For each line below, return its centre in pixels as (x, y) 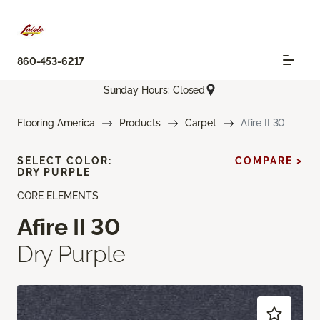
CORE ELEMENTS (58, 196)
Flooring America (56, 123)
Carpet (200, 123)
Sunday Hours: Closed (154, 90)
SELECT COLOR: (65, 161)
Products (140, 123)
